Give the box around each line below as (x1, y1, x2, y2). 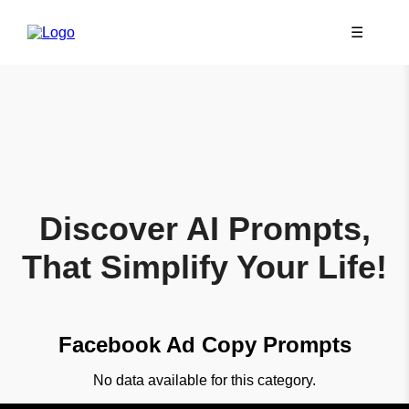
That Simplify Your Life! (22, 248, 387, 286)
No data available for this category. (93, 372, 316, 388)
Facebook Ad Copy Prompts (58, 331, 351, 357)
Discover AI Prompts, (38, 210, 371, 247)
